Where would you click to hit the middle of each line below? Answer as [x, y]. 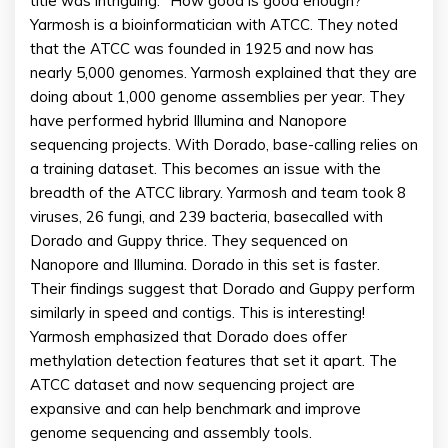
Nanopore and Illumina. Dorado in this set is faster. [205, 265]
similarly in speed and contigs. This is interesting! [197, 313]
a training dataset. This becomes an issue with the [205, 169]
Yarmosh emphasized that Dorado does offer [188, 337]
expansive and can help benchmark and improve [195, 409]
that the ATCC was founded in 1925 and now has [202, 49]
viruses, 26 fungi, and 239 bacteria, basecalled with [206, 217]
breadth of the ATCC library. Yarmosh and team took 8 [218, 193]
